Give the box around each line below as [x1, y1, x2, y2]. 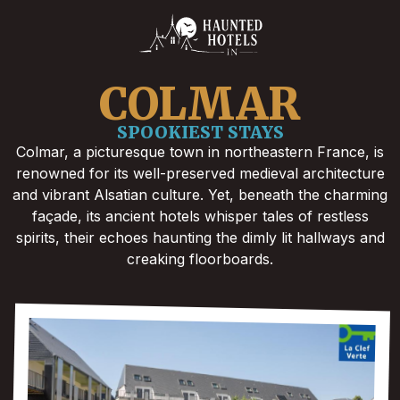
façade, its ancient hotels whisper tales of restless [31, 206, 369, 225]
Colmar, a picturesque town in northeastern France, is [16, 142, 384, 161]
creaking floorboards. [127, 249, 273, 268]
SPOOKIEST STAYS [116, 121, 284, 143]
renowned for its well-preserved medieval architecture [15, 163, 385, 182]
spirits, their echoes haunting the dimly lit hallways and [15, 228, 385, 246]
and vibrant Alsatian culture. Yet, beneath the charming [12, 185, 387, 204]
